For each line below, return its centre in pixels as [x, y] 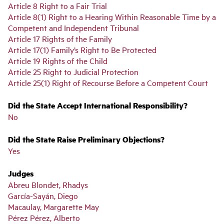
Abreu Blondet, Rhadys [48, 184]
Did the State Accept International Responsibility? [98, 105]
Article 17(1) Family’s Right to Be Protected [82, 49]
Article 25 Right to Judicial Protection [73, 71]
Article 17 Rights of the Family [60, 38]
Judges [21, 173]
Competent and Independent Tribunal [73, 27]
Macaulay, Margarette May [53, 206]
